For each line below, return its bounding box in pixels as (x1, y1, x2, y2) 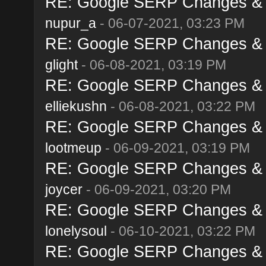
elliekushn (45, 98, 107, 114)
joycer (45, 181, 83, 197)
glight (45, 56, 78, 72)
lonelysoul (45, 223, 107, 239)
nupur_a (45, 15, 96, 31)
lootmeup (45, 140, 102, 156)
